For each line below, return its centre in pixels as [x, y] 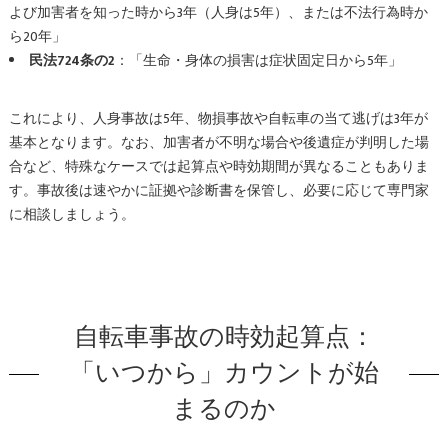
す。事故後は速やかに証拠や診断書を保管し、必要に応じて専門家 [218, 190]
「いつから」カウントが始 [224, 373]
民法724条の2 [71, 60]
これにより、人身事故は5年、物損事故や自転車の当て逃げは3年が [218, 118]
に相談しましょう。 [71, 214]
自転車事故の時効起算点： [224, 337]
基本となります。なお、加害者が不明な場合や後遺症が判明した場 [218, 142]
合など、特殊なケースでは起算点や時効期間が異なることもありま [218, 166]
